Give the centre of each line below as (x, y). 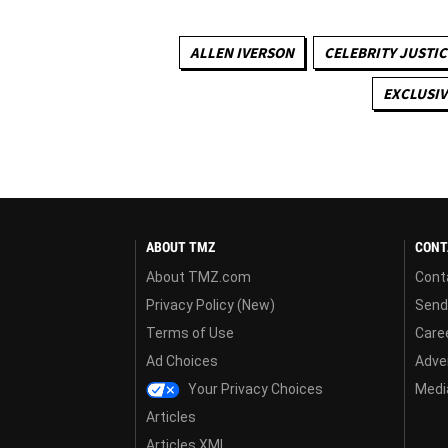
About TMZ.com (198, 276)
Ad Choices (182, 360)
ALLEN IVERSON (241, 52)
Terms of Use (190, 332)
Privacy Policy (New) (210, 304)
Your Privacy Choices (254, 388)
